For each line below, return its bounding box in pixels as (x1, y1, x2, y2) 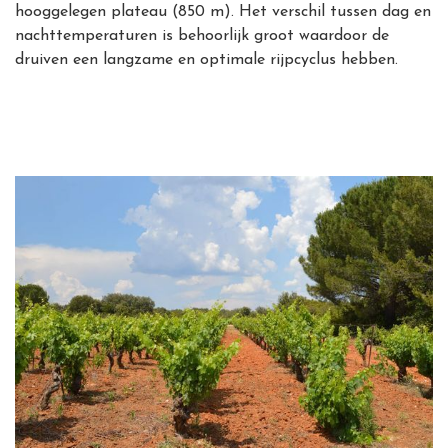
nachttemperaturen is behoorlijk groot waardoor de (15, 28, 389, 44)
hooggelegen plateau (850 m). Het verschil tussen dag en (15, 4, 431, 20)
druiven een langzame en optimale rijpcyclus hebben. (15, 52, 398, 68)
